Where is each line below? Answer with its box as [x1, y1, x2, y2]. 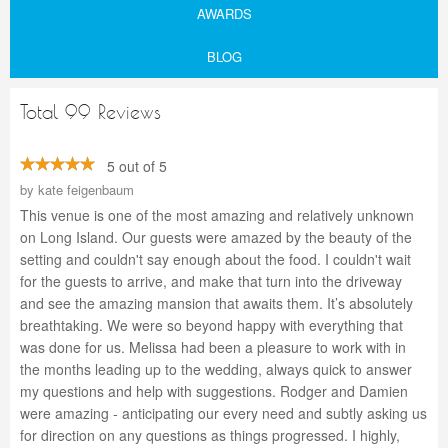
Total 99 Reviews [20, 100, 161, 124]
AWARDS [196, 4, 252, 23]
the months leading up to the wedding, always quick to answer [20, 359, 412, 379]
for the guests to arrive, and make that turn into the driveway [20, 271, 402, 291]
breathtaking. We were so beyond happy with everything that [20, 315, 403, 335]
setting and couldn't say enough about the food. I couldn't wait [20, 249, 411, 269]
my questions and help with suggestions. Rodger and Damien [20, 381, 408, 401]
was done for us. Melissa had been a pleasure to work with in [20, 337, 406, 357]
